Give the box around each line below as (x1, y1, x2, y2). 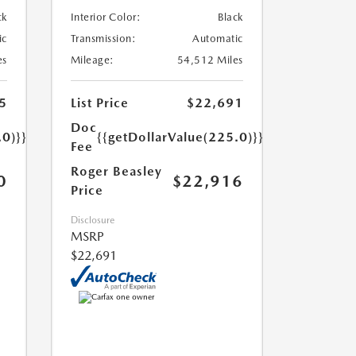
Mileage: (70, 54, 114, 66)
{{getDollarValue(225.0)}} (96, 130, 264, 145)
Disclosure (70, 215, 114, 226)
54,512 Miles (176, 54, 243, 66)
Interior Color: (70, 11, 141, 23)
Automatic (192, 33, 243, 44)
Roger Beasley (70, 164, 162, 179)
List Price (70, 95, 129, 110)
